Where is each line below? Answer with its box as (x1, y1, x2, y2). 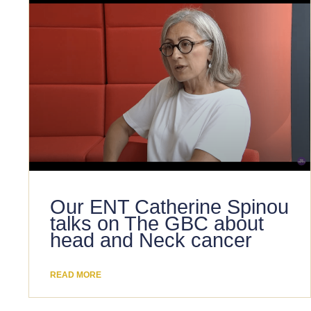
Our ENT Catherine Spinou (50, 196, 289, 218)
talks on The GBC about (50, 212, 264, 235)
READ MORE (50, 270, 102, 280)
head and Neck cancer (50, 229, 253, 251)
